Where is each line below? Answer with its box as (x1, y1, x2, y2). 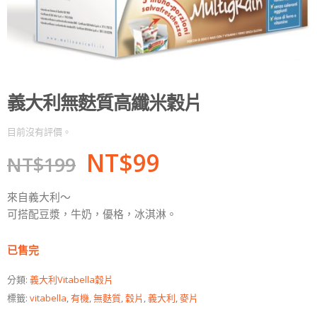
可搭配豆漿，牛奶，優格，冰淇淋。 (7, 207, 177, 221)
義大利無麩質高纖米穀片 (7, 89, 202, 115)
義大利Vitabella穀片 (30, 272, 113, 286)
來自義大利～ (7, 190, 71, 204)
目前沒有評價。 (7, 125, 71, 138)
